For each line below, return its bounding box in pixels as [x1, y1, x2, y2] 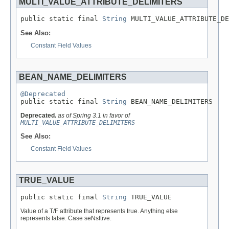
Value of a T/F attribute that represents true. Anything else [20, 207, 178, 215]
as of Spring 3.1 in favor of [58, 111, 130, 119]
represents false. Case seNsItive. [20, 214, 111, 222]
